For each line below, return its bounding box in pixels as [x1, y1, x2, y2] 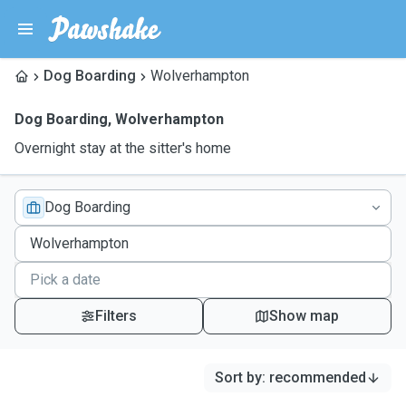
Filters [94, 307, 137, 324]
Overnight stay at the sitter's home [14, 140, 231, 157]
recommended [269, 369, 366, 386]
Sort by [215, 369, 262, 386]
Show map [269, 307, 340, 324]
